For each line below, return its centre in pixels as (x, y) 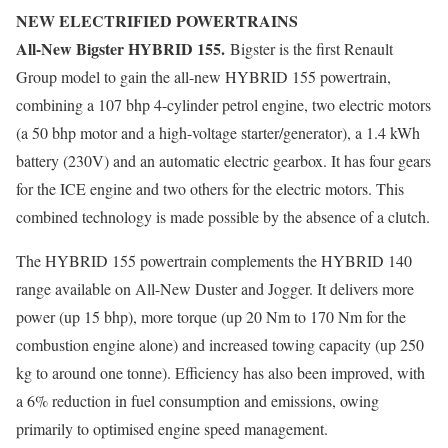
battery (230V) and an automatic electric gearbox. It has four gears (223, 161)
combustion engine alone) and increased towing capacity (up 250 (220, 345)
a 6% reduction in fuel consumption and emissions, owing (197, 401)
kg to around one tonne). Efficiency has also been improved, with (220, 373)
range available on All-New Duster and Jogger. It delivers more (215, 289)
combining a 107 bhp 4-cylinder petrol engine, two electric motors (223, 105)
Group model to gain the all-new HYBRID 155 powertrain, (203, 77)
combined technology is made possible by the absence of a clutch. (223, 217)
